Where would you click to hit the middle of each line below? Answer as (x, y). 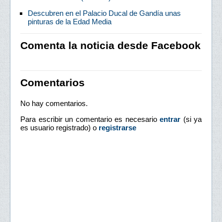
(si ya (191, 119)
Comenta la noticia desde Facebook (111, 46)
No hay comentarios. (54, 104)
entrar (170, 119)
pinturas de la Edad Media (70, 22)
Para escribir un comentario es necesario (90, 119)
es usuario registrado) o (59, 128)
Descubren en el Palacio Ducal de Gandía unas (104, 13)
